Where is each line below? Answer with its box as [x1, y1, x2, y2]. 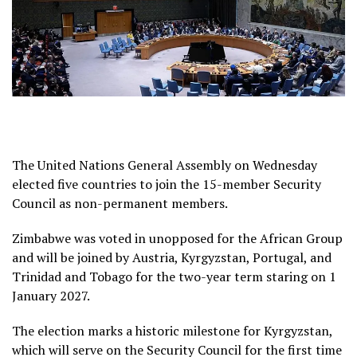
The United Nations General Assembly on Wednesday [12, 155, 317, 174]
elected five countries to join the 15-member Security [12, 175, 321, 193]
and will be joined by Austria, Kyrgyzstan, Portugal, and [12, 248, 331, 266]
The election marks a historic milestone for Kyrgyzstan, [12, 321, 332, 339]
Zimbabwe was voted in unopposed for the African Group [12, 229, 343, 247]
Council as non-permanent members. [12, 194, 228, 212]
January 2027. [12, 286, 90, 304]
